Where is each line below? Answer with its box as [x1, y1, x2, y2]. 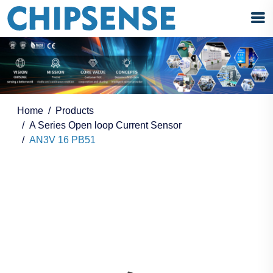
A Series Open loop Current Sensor [29, 120, 182, 131]
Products [55, 105, 94, 116]
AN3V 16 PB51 [29, 135, 96, 146]
